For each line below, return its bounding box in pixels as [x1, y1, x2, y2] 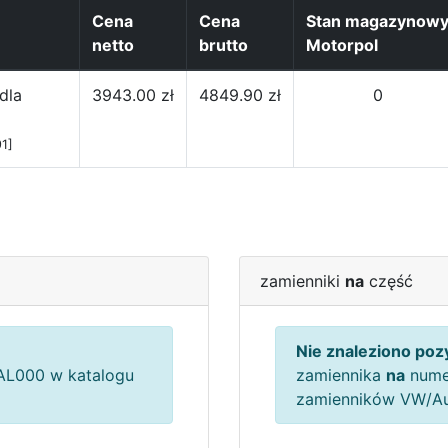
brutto [199, 35, 248, 55]
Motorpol [306, 35, 378, 55]
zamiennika [296, 365, 386, 385]
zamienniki [260, 271, 345, 291]
